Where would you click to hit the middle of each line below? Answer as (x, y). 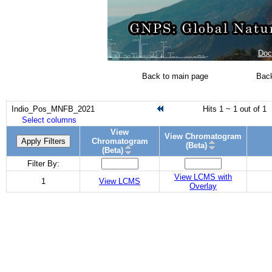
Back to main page (175, 76)
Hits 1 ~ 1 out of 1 (234, 109)
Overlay (203, 186)
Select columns (49, 120)
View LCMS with (203, 177)
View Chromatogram (203, 136)
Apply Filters (43, 141)
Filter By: (43, 164)
